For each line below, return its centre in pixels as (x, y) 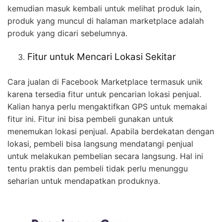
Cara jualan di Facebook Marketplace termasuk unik (105, 82)
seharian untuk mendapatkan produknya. (85, 181)
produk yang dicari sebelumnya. (67, 33)
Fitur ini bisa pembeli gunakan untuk (106, 119)
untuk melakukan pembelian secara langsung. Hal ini (105, 156)
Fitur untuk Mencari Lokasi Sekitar (102, 56)
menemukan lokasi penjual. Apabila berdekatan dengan (111, 131)
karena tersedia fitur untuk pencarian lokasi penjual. (104, 94)
